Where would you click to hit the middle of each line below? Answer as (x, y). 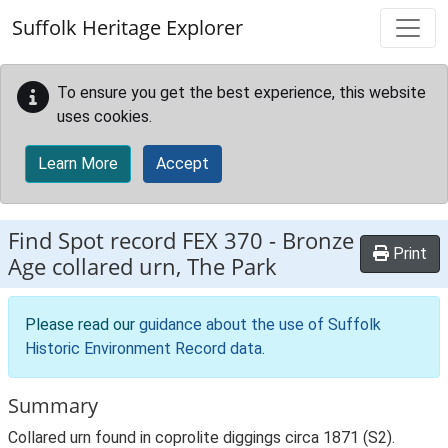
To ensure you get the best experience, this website (241, 92)
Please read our (82, 324)
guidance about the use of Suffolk (260, 324)
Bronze (318, 240)
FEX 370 (222, 240)
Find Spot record (95, 240)
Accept (182, 163)
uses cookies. (104, 116)
